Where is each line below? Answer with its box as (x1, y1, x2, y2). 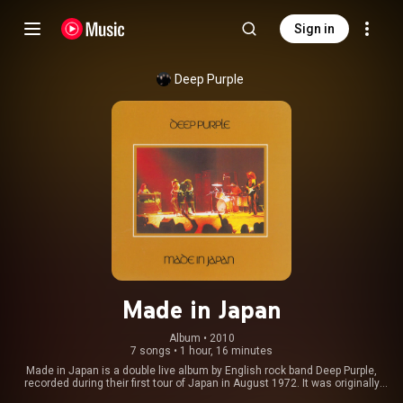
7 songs (130, 345, 171, 357)
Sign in (294, 22, 335, 36)
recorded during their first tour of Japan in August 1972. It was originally (23, 377, 380, 390)
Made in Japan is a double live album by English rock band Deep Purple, (26, 364, 377, 377)
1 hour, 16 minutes (180, 345, 273, 357)
